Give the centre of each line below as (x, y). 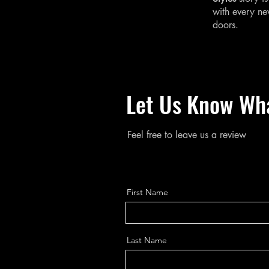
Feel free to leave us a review (187, 134)
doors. (225, 25)
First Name (147, 192)
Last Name (147, 240)
